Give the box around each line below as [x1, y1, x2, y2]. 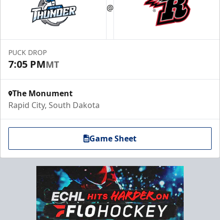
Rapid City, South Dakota [8, 100, 100, 110]
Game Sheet [89, 133, 137, 144]
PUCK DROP [8, 48, 47, 57]
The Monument [12, 88, 73, 99]
